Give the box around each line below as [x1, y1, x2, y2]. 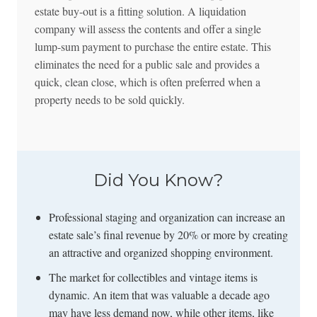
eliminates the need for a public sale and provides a [34, 56, 260, 71]
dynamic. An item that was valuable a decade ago [48, 287, 270, 302]
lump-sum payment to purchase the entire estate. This [34, 38, 271, 54]
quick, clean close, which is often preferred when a [34, 74, 260, 89]
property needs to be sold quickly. [34, 91, 185, 107]
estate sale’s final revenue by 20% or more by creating [48, 226, 288, 242]
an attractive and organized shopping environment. [48, 244, 273, 260]
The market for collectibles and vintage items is [48, 269, 258, 284]
